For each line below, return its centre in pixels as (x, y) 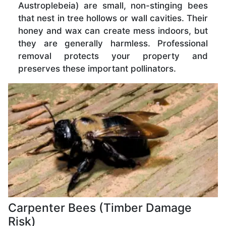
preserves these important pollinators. (97, 68)
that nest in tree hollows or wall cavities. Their (113, 18)
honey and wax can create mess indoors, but (113, 31)
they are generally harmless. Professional (113, 43)
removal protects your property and (113, 56)
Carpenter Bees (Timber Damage (100, 208)
